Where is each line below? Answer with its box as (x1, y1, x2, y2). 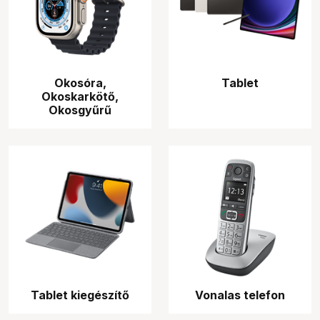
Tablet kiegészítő (31, 288, 129, 302)
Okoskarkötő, (41, 89, 119, 104)
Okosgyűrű (49, 103, 111, 117)
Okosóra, (54, 76, 106, 90)
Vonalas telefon (195, 288, 285, 302)
